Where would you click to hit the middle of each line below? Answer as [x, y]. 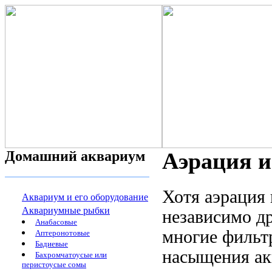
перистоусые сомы [54, 265]
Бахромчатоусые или [71, 255]
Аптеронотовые [63, 233]
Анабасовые [56, 222]
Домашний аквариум [75, 156]
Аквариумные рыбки [66, 210]
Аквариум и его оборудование [85, 197]
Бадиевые [52, 244]
